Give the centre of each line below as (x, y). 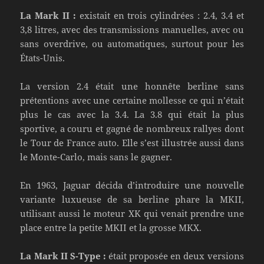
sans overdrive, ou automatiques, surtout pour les (132, 43)
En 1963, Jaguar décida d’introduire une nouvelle (132, 185)
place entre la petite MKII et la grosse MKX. (111, 227)
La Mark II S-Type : (63, 255)
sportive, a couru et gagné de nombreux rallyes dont (132, 128)
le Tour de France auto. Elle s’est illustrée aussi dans (132, 142)
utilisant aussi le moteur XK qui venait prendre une (132, 213)
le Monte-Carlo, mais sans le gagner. (96, 156)
